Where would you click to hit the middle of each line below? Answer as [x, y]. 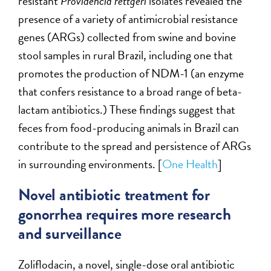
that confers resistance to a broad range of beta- [130, 91]
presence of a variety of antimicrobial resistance [128, 18]
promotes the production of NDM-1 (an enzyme [131, 73]
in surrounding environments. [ [90, 164]
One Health [190, 164]
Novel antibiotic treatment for [114, 194]
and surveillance [70, 233]
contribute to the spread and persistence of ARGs [135, 145]
